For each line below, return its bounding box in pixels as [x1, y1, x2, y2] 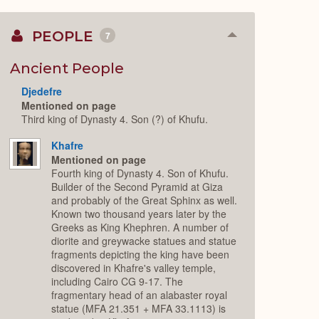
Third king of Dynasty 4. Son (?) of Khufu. [21, 111, 209, 126]
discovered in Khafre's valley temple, [51, 260, 216, 275]
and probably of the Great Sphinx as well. [51, 192, 238, 207]
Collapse [231, 31, 277, 48]
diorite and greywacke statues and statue [51, 233, 237, 248]
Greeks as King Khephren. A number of [51, 219, 229, 234]
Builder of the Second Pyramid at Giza [51, 179, 224, 194]
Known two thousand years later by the [51, 206, 227, 221]
